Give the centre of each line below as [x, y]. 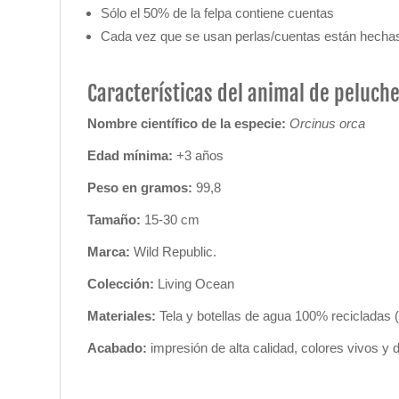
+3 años [199, 155]
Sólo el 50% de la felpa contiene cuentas [218, 13]
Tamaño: [114, 220]
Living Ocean [196, 284]
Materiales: [122, 316]
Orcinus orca [328, 123]
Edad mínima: [130, 155]
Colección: [121, 284]
